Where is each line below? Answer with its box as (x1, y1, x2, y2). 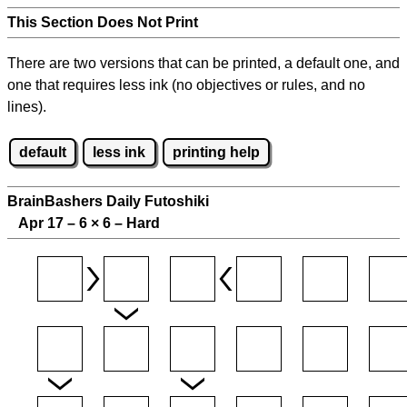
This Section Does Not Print (7, 15, 198, 30)
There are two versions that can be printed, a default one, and (7, 55, 400, 71)
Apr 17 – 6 (7, 215, 91, 232)
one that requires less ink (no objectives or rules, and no (7, 77, 365, 93)
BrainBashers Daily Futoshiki (7, 194, 209, 210)
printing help (172, 144, 260, 160)
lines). (7, 99, 46, 114)
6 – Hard (99, 215, 160, 232)
